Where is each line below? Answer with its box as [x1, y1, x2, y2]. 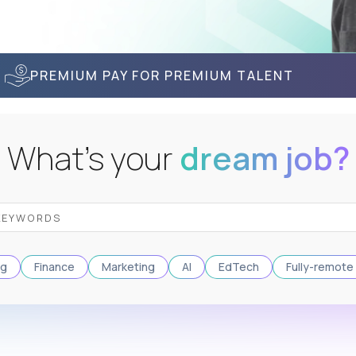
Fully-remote [286, 259, 354, 274]
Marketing [102, 259, 155, 274]
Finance [34, 259, 75, 274]
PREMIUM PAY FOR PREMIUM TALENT [29, 66, 294, 84]
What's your [6, 136, 180, 180]
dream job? [179, 136, 350, 180]
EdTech [219, 259, 259, 274]
